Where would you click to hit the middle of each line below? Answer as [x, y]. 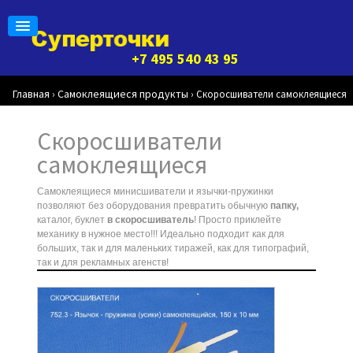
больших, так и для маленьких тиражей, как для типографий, [173, 248]
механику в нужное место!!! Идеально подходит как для [160, 234]
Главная [32, 94]
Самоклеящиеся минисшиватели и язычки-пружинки [155, 191]
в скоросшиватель [150, 220]
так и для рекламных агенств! [102, 262]
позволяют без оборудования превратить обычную [153, 206]
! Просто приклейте [237, 220]
